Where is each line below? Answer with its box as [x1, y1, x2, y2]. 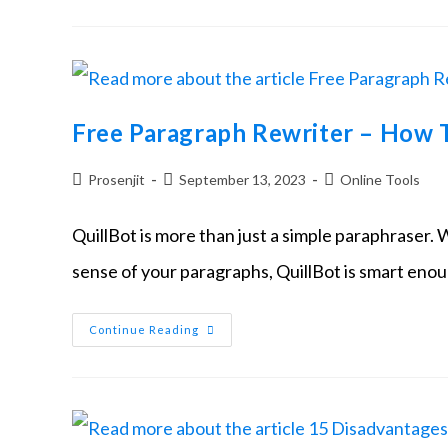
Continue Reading [89, 322, 199, 336]
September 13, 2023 [179, 170, 306, 188]
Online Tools [340, 170, 420, 188]
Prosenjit [88, 170, 145, 188]
